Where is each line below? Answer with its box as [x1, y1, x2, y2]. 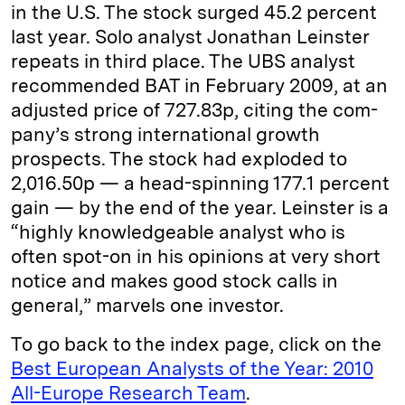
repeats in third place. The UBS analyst [11, 50, 355, 73]
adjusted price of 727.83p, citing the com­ [11, 99, 378, 122]
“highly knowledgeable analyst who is [11, 221, 345, 244]
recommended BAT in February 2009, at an [11, 74, 388, 98]
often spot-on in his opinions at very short [11, 245, 381, 268]
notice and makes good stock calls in [11, 269, 338, 293]
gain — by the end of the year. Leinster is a [11, 196, 389, 220]
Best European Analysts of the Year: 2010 [11, 357, 373, 381]
